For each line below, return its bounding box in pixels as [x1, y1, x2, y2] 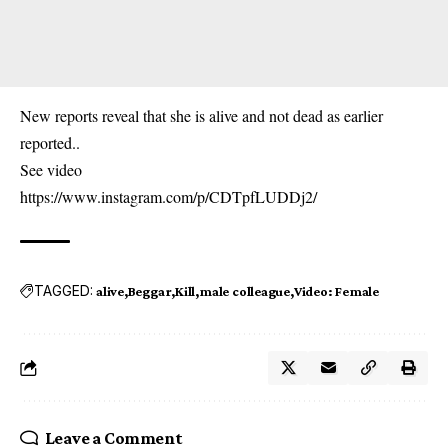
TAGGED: [34, 282, 93, 300]
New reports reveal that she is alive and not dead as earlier [20, 104, 383, 126]
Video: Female [293, 282, 379, 299]
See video [20, 158, 82, 180]
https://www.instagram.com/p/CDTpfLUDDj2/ [20, 185, 317, 207]
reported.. [20, 131, 80, 153]
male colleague [199, 282, 290, 299]
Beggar [127, 282, 172, 299]
